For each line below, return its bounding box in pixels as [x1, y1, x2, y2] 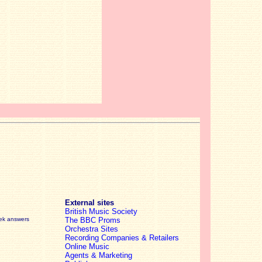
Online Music [65, 242, 109, 251]
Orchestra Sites [65, 225, 118, 233]
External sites [65, 198, 114, 207]
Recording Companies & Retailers [65, 233, 179, 242]
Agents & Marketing [65, 251, 132, 260]
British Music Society [65, 207, 137, 216]
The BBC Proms [65, 216, 120, 225]
